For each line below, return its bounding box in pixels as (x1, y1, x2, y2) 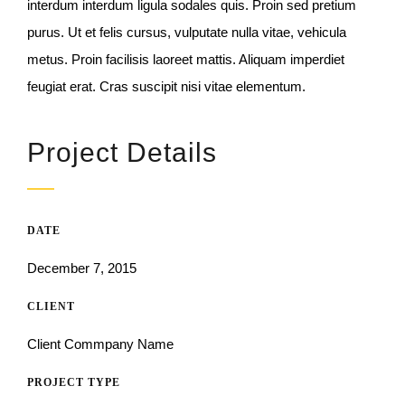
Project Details (26, 137, 217, 168)
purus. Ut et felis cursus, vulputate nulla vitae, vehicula (26, 24, 346, 41)
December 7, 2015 (26, 260, 137, 277)
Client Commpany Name (26, 336, 174, 353)
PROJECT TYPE (26, 376, 120, 390)
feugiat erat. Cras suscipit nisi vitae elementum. (26, 79, 306, 95)
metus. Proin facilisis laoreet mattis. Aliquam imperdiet (26, 52, 344, 68)
